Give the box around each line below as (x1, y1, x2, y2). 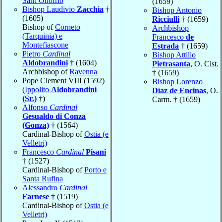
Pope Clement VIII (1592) (22, 76, 105, 85)
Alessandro (22, 183, 59, 192)
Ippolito (25, 85, 51, 94)
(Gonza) (22, 120, 49, 129)
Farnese (22, 192, 49, 201)
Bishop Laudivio (22, 4, 77, 13)
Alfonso (22, 103, 50, 111)
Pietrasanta (152, 59, 190, 68)
